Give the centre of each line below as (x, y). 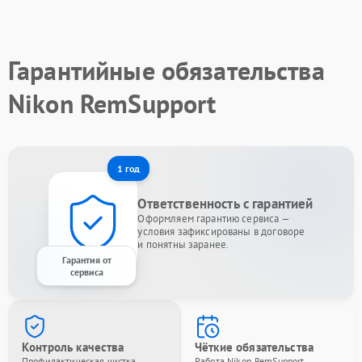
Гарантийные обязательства (166, 70)
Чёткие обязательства (254, 347)
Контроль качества (73, 347)
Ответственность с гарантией (225, 204)
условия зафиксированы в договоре (221, 232)
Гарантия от (86, 260)
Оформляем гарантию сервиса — (214, 219)
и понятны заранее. (183, 244)
